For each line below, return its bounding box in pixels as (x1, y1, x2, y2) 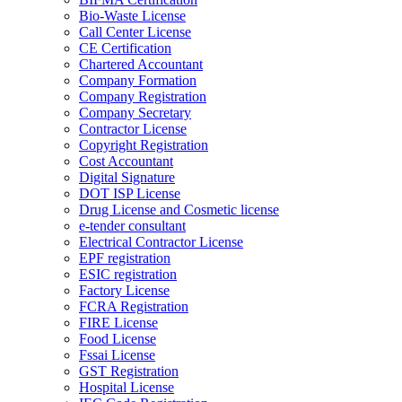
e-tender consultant (79, 218, 186, 234)
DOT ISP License (79, 186, 180, 202)
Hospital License (79, 380, 174, 396)
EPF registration (79, 250, 170, 267)
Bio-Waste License (79, 8, 186, 24)
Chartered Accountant (79, 57, 203, 73)
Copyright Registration (79, 137, 208, 153)
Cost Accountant (79, 153, 173, 170)
